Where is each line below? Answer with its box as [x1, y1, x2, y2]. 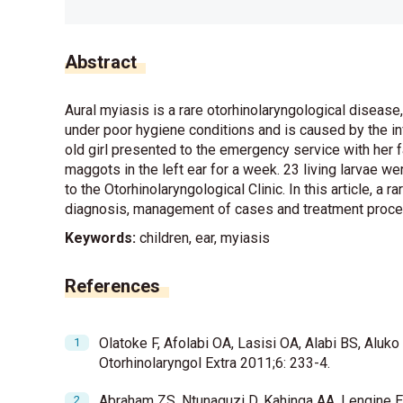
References [65, 275, 160, 298]
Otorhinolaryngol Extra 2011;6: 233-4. [99, 354, 330, 372]
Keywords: [65, 229, 136, 247]
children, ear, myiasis [136, 229, 270, 247]
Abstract [65, 51, 137, 74]
